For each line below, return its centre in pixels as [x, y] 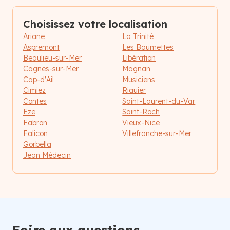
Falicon [35, 134]
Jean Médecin [47, 155]
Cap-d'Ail [39, 80]
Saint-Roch [141, 112]
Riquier [134, 91]
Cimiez [34, 91]
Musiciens [139, 80]
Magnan [137, 69]
